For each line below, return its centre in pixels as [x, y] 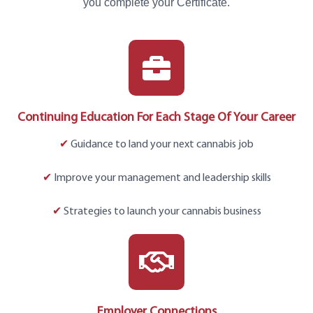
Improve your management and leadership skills [161, 179]
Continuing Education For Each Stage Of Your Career [156, 118]
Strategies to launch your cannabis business [161, 212]
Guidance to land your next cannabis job [161, 145]
